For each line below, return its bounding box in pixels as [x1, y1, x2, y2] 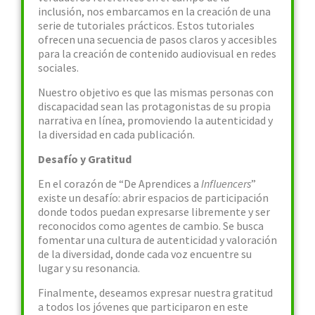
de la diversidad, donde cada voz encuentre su [38, 247, 252, 261]
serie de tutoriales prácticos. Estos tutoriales [38, 18, 255, 32]
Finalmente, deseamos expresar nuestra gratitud [38, 285, 273, 300]
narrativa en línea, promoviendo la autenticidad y [38, 113, 273, 127]
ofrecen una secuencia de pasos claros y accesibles [38, 32, 277, 46]
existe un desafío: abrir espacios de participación [38, 191, 269, 205]
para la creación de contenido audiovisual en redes [38, 46, 276, 60]
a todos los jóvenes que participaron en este [38, 300, 248, 314]
